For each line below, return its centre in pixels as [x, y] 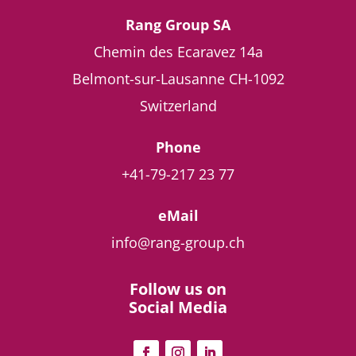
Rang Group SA [178, 25]
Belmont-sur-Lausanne [148, 79]
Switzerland [178, 106]
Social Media [178, 308]
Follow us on [178, 289]
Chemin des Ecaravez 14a [178, 52]
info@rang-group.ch [178, 243]
